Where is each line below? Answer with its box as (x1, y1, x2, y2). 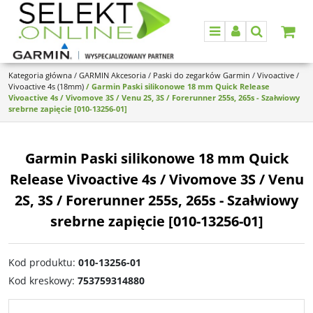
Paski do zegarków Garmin (153, 70, 250, 80)
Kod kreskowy (8, 274, 72, 287)
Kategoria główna (8, 70, 72, 80)
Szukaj (255, 31, 293, 48)
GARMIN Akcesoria (79, 70, 146, 80)
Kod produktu (8, 256, 73, 269)
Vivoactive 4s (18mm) (8, 81, 84, 92)
